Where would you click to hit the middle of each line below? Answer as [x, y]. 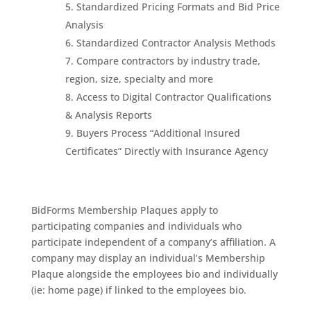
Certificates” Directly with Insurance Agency [166, 151]
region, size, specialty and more [139, 79]
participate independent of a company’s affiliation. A [153, 242]
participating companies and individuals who [136, 226]
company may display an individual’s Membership [148, 258]
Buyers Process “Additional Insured [158, 133]
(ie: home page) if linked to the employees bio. [138, 290]
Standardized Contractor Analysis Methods [176, 43]
